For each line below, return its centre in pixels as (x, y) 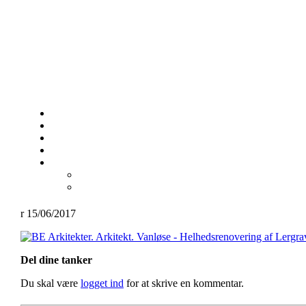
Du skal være (51, 283)
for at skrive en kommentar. (184, 283)
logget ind (102, 283)
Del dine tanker (56, 260)
